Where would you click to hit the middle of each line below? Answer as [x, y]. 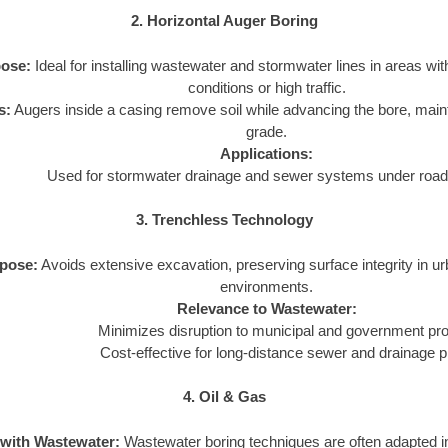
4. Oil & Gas [224, 397]
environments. [266, 286]
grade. [266, 131]
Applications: [266, 153]
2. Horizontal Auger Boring [224, 21]
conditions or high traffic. [266, 87]
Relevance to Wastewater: [266, 308]
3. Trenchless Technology [224, 220]
